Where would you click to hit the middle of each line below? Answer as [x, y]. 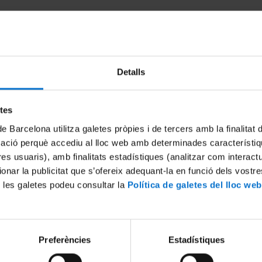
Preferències [65, 240]
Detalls [131, 72]
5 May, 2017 [158, 173]
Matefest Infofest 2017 [185, 158]
